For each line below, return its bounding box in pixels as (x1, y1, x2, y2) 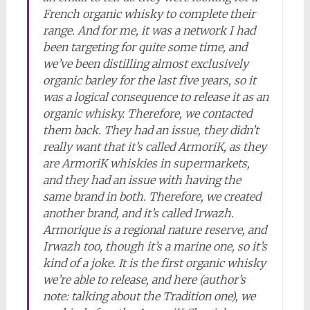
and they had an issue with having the (42, 173, 241, 187)
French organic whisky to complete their (42, 7, 255, 21)
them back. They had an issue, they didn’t (42, 123, 259, 137)
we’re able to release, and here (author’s (42, 273, 246, 286)
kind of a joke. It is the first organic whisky (42, 256, 266, 270)
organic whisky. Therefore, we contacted (42, 107, 252, 120)
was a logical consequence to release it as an (42, 90, 268, 104)
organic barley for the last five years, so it (42, 73, 256, 87)
